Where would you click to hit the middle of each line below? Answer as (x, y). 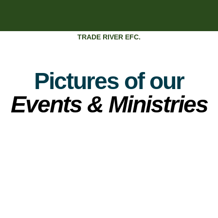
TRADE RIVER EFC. (109, 37)
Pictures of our (109, 81)
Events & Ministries (109, 104)
